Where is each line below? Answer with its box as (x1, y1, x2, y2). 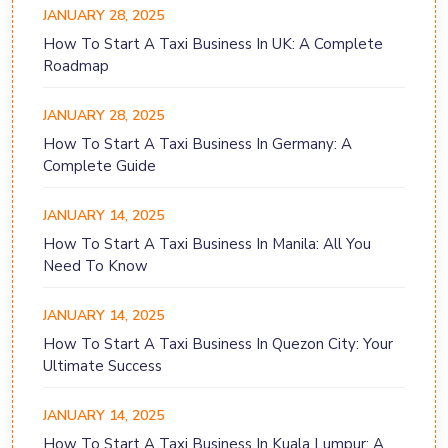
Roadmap (43, 56, 109, 77)
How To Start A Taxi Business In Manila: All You (43, 234, 371, 255)
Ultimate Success (43, 356, 162, 377)
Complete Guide (43, 156, 156, 177)
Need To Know (43, 256, 148, 277)
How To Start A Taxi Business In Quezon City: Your (43, 334, 393, 355)
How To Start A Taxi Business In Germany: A (43, 134, 352, 155)
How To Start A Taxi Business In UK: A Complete (43, 34, 383, 55)
